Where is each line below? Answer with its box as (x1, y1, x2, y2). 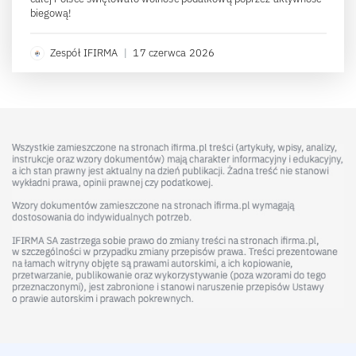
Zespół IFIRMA (50, 45, 118, 60)
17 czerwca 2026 (133, 45, 215, 60)
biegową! (29, 6, 72, 20)
